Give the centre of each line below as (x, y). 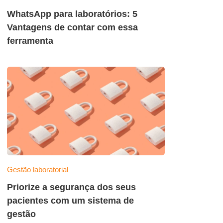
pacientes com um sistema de (70, 201)
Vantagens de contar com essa (72, 27)
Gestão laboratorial (38, 170)
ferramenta (30, 41)
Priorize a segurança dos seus (71, 187)
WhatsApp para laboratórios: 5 (72, 14)
